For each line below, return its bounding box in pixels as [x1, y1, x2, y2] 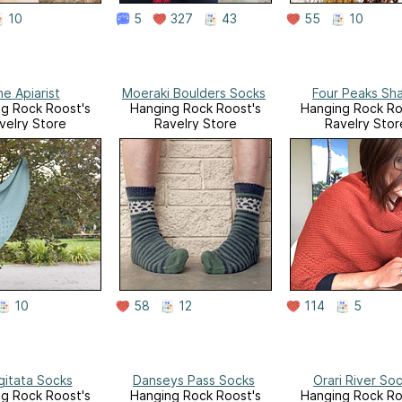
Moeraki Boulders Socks [122, 84, 266, 100]
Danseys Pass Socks [133, 371, 255, 388]
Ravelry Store [154, 115, 237, 131]
